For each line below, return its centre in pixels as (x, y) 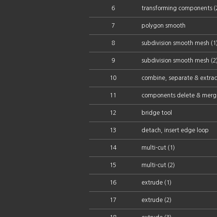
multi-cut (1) (158, 148)
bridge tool (157, 113)
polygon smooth (163, 26)
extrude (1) (156, 183)
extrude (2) (156, 200)
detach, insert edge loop (175, 130)
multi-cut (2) (158, 165)
